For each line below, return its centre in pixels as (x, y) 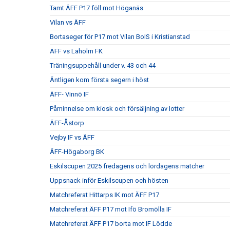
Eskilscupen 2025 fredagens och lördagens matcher (127, 166)
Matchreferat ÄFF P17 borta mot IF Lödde (111, 224)
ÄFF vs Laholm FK (76, 51)
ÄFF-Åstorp (67, 123)
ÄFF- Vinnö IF (69, 94)
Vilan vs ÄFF (68, 22)
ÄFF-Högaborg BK (77, 152)
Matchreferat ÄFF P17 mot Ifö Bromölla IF (111, 209)
